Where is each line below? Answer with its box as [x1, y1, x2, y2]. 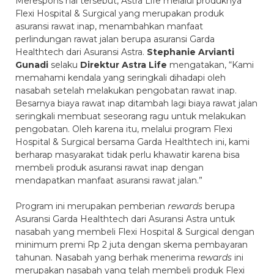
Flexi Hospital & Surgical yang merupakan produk [15, 8, 224, 19]
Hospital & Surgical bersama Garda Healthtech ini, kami [15, 136, 250, 147]
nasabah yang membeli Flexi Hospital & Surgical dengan [15, 226, 254, 237]
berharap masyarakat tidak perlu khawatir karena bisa [15, 149, 240, 160]
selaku [48, 59, 80, 70]
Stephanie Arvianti [147, 46, 234, 57]
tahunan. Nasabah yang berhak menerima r [15, 252, 201, 263]
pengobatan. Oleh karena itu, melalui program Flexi [15, 124, 232, 135]
